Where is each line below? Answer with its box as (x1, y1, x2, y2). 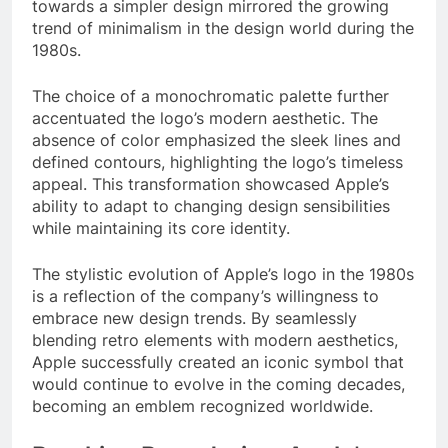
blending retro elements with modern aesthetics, (32, 330, 398, 351)
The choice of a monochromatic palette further (32, 86, 389, 107)
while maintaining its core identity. (32, 218, 290, 239)
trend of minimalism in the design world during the (32, 18, 414, 39)
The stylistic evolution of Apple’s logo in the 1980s (32, 264, 414, 285)
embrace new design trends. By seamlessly (32, 308, 357, 329)
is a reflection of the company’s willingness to (32, 286, 379, 307)
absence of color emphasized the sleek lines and (32, 130, 401, 151)
